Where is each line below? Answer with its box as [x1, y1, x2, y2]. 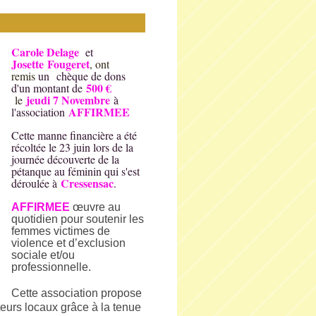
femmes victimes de [11, 225, 110, 237]
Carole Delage [11, 44, 83, 60]
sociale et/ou [11, 249, 75, 261]
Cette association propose [11, 287, 142, 299]
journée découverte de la [11, 152, 119, 166]
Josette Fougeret [11, 56, 90, 72]
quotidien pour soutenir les [11, 213, 144, 225]
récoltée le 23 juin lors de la [11, 140, 133, 154]
